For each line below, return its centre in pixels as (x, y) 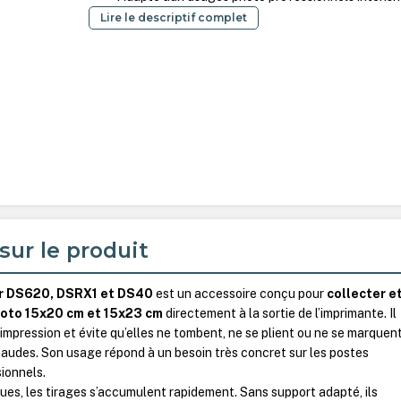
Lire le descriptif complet (174, 18)
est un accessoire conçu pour (240, 294)
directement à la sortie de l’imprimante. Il (280, 314)
